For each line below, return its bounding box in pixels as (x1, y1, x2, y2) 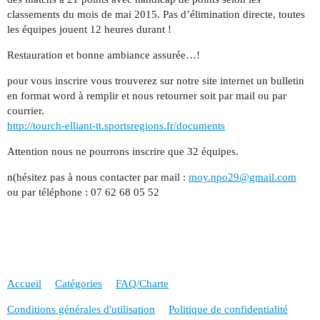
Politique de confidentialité (169, 304, 288, 316)
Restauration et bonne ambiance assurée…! (7, 49, 200, 61)
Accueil (7, 278, 41, 290)
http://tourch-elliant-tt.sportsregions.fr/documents (7, 119, 225, 131)
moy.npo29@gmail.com (189, 171, 296, 183)
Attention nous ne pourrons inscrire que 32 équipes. (7, 145, 239, 157)
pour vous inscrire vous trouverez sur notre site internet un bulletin (7, 74, 304, 86)
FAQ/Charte (116, 278, 169, 290)
